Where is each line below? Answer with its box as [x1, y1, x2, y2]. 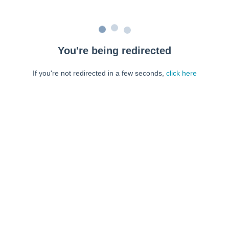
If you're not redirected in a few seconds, [32, 69, 166, 77]
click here [166, 69, 197, 77]
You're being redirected [58, 45, 171, 56]
